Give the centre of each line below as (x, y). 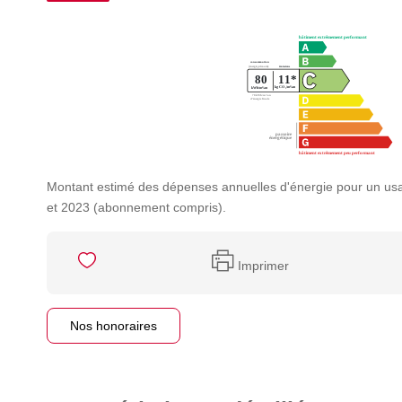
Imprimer (263, 265)
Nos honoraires (114, 326)
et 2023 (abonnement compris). (136, 207)
